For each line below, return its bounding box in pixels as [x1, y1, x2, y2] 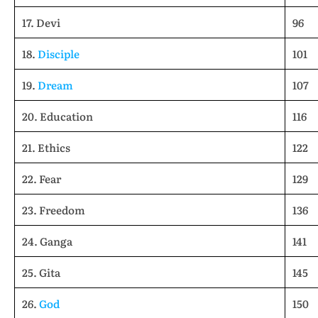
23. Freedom [22, 202, 85, 218]
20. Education [22, 108, 93, 124]
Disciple [38, 45, 79, 62]
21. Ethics [22, 139, 70, 155]
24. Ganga [22, 233, 72, 249]
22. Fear [22, 170, 61, 187]
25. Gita [22, 264, 60, 280]
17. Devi [22, 14, 60, 31]
